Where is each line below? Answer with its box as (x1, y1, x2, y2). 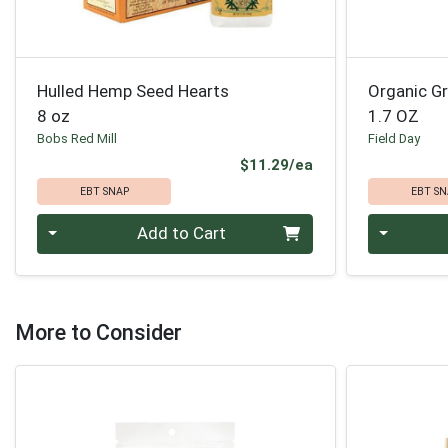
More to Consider (15, 320, 182, 346)
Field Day (368, 130, 421, 146)
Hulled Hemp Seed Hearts (37, 80, 230, 101)
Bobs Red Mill (37, 130, 118, 146)
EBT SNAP (79, 184, 129, 198)
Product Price (312, 155, 414, 174)
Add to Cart (136, 223, 226, 244)
